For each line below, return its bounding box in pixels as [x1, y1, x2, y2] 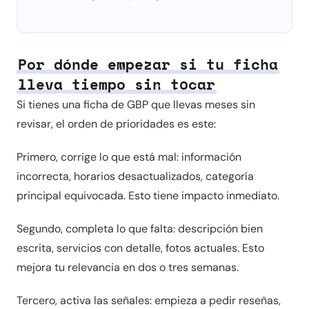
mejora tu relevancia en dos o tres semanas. [17, 260, 239, 275]
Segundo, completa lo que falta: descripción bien [17, 221, 263, 236]
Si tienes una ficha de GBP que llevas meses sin [17, 97, 255, 112]
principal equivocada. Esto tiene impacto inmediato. [17, 188, 279, 203]
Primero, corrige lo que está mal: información [17, 150, 241, 164]
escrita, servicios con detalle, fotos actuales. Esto [17, 241, 264, 255]
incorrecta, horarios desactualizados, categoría [17, 169, 254, 183]
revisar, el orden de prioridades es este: [17, 117, 216, 131]
